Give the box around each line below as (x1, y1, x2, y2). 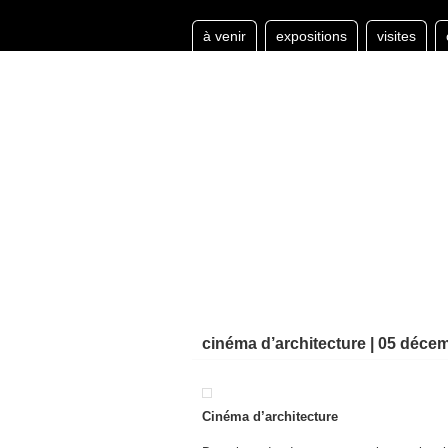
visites (377, 28, 416, 44)
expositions (276, 28, 347, 44)
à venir (203, 28, 246, 44)
